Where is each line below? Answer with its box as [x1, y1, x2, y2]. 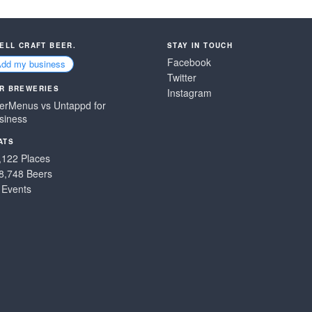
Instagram [167, 86, 212, 100]
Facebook [167, 55, 211, 69]
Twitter [167, 70, 196, 84]
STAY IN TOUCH [167, 40, 233, 50]
